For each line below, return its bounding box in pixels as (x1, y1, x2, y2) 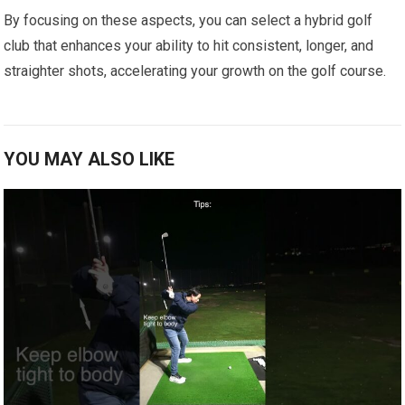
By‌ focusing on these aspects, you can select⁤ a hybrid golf (4, 12, 373, 30)
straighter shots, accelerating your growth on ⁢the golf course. (4, 62, 387, 80)
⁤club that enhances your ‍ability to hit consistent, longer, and (4, 37, 374, 55)
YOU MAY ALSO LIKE (4, 148, 175, 171)
